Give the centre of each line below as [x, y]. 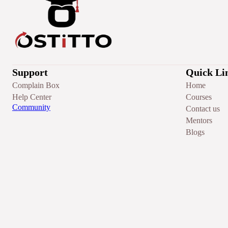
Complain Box [36, 85]
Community [31, 107]
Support [30, 73]
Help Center [32, 97]
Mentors [199, 121]
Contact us [203, 109]
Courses [199, 97]
